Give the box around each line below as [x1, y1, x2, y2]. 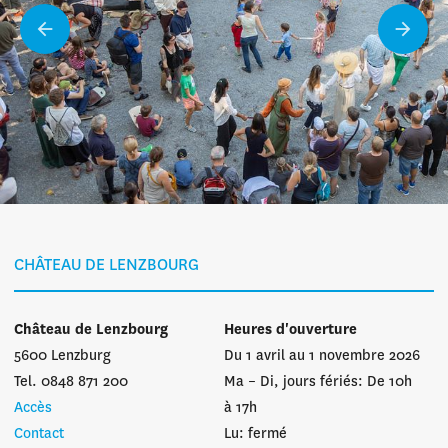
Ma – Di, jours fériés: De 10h [224, 374, 412, 390]
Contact [14, 426, 64, 442]
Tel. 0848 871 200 [14, 374, 128, 390]
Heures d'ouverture [224, 322, 357, 338]
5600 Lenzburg [14, 348, 111, 364]
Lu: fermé [224, 426, 287, 442]
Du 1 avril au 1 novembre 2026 [224, 348, 420, 364]
